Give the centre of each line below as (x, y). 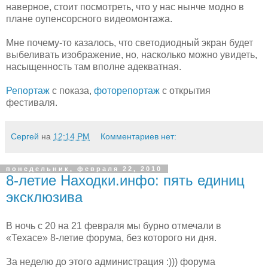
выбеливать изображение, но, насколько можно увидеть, (132, 54)
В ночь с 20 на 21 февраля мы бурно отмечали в (114, 226)
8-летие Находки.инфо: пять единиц (125, 180)
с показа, (72, 90)
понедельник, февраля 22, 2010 (84, 168)
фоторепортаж (127, 90)
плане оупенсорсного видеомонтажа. (89, 19)
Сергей (25, 136)
